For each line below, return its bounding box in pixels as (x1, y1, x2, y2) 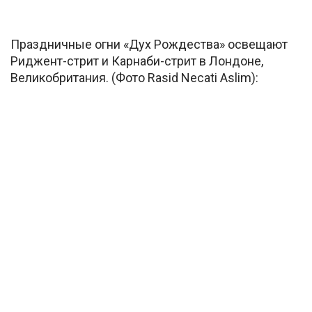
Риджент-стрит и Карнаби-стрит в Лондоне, (10, 53, 263, 68)
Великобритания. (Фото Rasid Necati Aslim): (10, 70, 258, 85)
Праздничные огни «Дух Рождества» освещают (10, 36, 288, 52)
